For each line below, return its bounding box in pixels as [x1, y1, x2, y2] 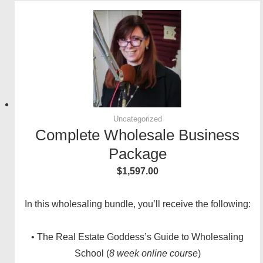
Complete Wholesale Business [35, 126, 240, 144]
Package [108, 145, 167, 163]
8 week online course [109, 248, 198, 259]
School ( [74, 248, 109, 259]
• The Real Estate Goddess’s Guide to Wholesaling [31, 232, 244, 242]
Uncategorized [113, 114, 162, 124]
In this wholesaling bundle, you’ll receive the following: [24, 199, 251, 210]
